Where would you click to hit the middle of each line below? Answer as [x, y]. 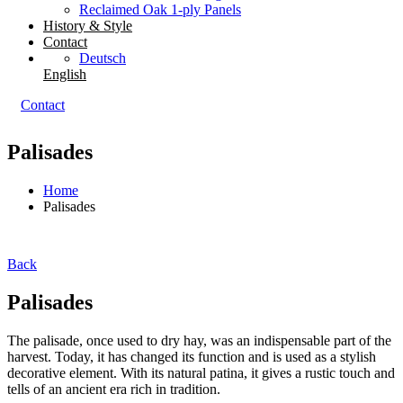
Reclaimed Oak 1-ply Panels [160, 9]
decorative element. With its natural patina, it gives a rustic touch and [201, 372]
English [65, 74]
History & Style [88, 26]
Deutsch [103, 58]
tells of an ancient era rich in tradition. [114, 389]
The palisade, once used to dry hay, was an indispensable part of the [199, 340]
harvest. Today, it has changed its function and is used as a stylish [192, 356]
